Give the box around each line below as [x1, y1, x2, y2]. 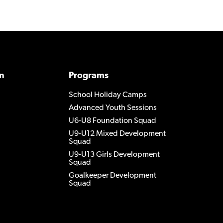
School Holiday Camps [69, 91, 147, 100]
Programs [69, 71, 109, 81]
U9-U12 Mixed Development [69, 130, 166, 138]
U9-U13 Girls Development [69, 151, 160, 159]
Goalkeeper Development [69, 172, 156, 180]
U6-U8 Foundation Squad [69, 117, 156, 125]
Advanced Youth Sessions [69, 104, 157, 112]
